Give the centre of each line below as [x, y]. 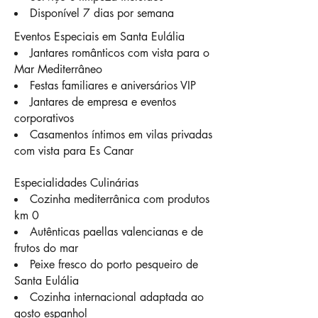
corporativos [44, 118]
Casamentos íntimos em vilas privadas [121, 135]
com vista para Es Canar [74, 151]
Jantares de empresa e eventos [103, 102]
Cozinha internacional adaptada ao [117, 297]
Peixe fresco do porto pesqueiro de [114, 264]
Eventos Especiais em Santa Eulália [99, 37]
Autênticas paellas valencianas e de [116, 232]
